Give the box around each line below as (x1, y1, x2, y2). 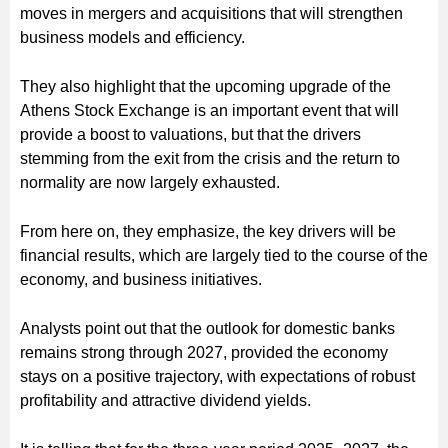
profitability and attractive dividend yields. (20, 391, 311, 409)
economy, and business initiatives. (20, 270, 262, 288)
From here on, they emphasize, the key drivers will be (20, 222, 396, 240)
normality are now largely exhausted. (20, 173, 280, 191)
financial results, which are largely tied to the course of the (20, 246, 428, 264)
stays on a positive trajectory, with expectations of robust (20, 367, 415, 385)
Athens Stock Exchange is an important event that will (20, 101, 399, 119)
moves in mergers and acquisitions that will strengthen (20, 4, 403, 22)
